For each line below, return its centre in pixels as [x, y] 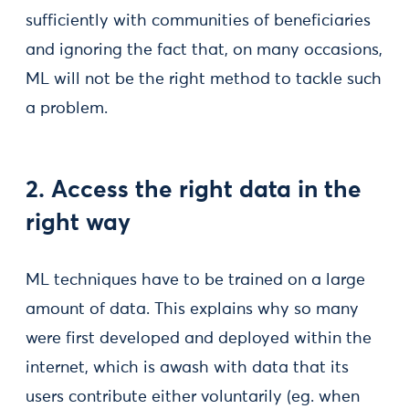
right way [78, 224]
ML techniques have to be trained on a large [195, 280]
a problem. [67, 109]
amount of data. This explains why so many [192, 309]
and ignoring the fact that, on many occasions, [204, 50]
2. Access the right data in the [194, 191]
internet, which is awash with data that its [187, 368]
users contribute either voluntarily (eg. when [193, 397]
